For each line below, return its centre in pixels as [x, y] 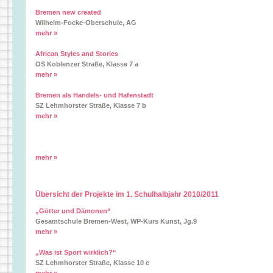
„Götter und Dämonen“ [73, 211]
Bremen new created [68, 12]
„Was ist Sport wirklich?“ [76, 252]
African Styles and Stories [77, 54]
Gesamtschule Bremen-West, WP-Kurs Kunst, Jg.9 [116, 221]
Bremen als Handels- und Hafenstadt [94, 95]
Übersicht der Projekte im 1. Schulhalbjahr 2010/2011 [127, 194]
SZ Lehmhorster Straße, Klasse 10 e [92, 263]
